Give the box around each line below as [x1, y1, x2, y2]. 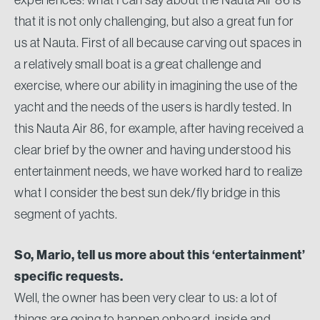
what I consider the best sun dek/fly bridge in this [14, 184, 281, 201]
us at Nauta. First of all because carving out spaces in [14, 34, 302, 51]
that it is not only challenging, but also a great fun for [14, 12, 294, 29]
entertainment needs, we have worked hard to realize [14, 162, 303, 179]
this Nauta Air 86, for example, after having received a [14, 119, 304, 136]
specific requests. [14, 267, 123, 284]
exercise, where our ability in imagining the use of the [14, 76, 298, 94]
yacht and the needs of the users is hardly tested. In [14, 98, 292, 115]
